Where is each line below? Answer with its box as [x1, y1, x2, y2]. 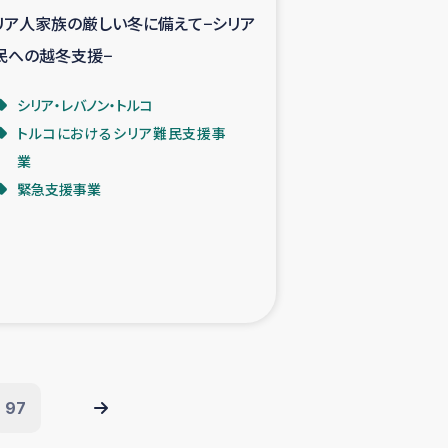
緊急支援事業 [17, 178, 101, 199]
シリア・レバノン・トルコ [17, 94, 153, 115]
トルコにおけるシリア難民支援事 [17, 122, 227, 143]
